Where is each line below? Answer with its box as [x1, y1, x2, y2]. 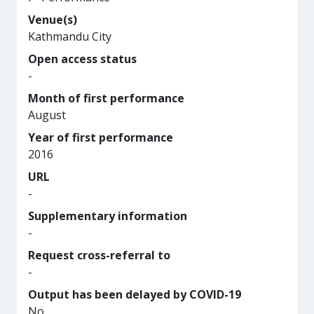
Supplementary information [28, 208, 187, 224]
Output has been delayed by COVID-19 [28, 287, 241, 302]
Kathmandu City [28, 29, 111, 44]
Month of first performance [28, 90, 184, 106]
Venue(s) [28, 12, 77, 27]
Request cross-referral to [28, 247, 170, 263]
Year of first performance [28, 130, 173, 145]
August [28, 107, 66, 123]
